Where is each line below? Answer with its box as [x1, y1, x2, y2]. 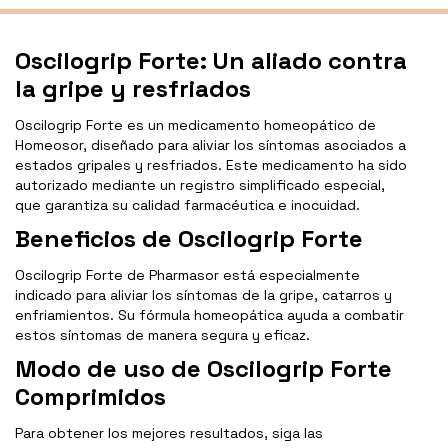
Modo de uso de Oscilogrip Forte [15, 353, 392, 385]
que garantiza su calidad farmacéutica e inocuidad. [15, 196, 360, 215]
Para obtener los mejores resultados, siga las [15, 424, 323, 443]
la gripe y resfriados [15, 73, 251, 105]
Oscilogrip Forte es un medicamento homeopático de [15, 116, 376, 135]
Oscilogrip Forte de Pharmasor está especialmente [15, 266, 360, 285]
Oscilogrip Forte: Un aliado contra [15, 45, 407, 77]
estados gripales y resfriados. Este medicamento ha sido [15, 156, 407, 175]
